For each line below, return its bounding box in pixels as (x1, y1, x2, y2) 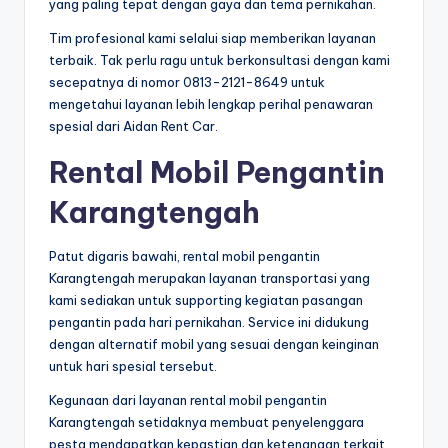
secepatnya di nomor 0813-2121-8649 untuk (49, 74, 325, 91)
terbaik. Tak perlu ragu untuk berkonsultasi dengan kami (49, 52, 390, 69)
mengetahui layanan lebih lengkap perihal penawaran (49, 96, 373, 113)
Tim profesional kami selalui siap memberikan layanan (49, 30, 376, 47)
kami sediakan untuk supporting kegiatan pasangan (49, 292, 363, 309)
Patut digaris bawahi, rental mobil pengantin (49, 248, 320, 265)
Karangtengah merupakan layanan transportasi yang (49, 270, 370, 287)
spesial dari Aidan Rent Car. (49, 118, 218, 135)
